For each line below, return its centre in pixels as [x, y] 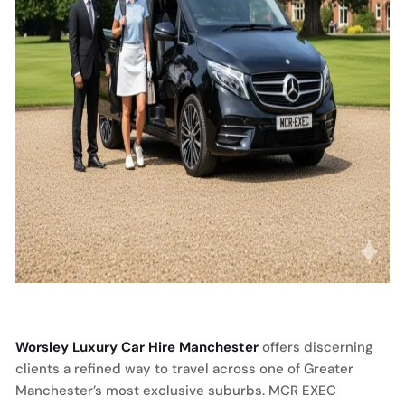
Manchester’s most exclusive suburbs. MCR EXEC [176, 391]
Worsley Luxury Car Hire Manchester [137, 347]
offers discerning [316, 347]
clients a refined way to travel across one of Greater [184, 369]
